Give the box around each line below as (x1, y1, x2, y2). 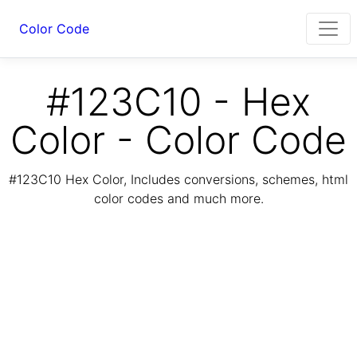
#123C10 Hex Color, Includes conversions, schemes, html (9, 171, 348, 188)
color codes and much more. (93, 190, 264, 207)
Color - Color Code (10, 116, 347, 163)
